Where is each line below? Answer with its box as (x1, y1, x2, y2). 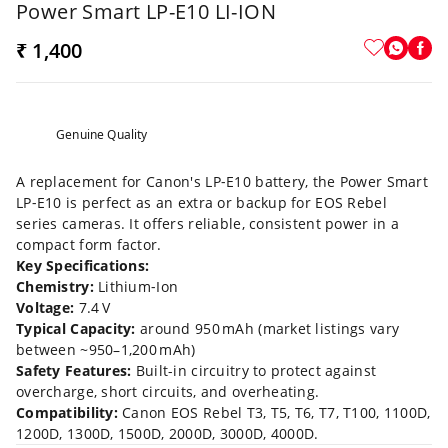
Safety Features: (16, 360, 132, 380)
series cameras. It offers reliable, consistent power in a (16, 213, 399, 233)
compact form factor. (16, 234, 162, 254)
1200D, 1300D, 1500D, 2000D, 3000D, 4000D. (16, 423, 319, 443)
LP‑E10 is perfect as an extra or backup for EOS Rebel (16, 192, 387, 212)
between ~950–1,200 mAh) (16, 339, 200, 359)
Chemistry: (16, 276, 94, 296)
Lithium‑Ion (93, 276, 179, 296)
